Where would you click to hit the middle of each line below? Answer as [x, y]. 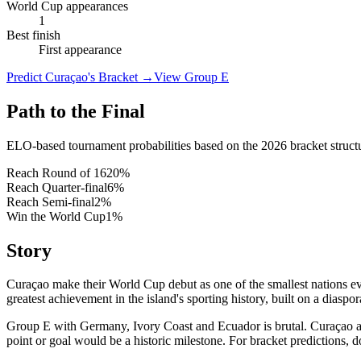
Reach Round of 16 [56, 172]
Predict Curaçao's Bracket [72, 77]
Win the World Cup [56, 216]
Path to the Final [76, 111]
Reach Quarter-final [57, 187]
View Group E [191, 77]
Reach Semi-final [50, 201]
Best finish [33, 35]
